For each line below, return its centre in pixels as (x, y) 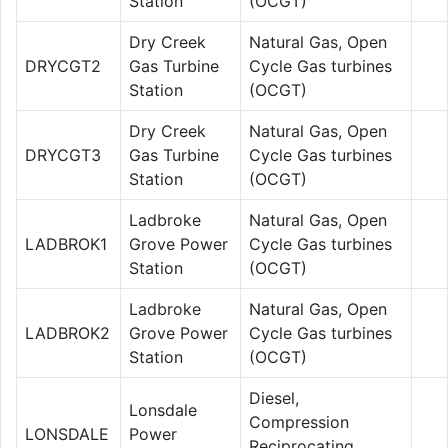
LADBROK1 (66, 243)
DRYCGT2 (63, 65)
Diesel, (274, 397)
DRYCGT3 (63, 154)
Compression (299, 421)
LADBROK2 (67, 332)
